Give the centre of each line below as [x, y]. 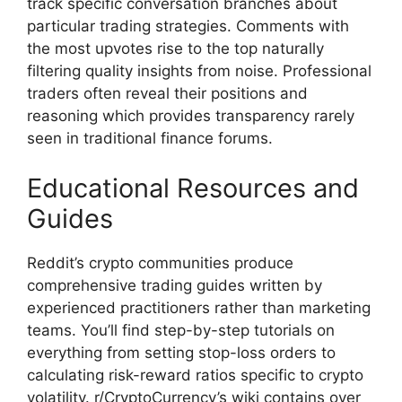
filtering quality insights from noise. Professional [199, 71]
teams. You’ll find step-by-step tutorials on [181, 330]
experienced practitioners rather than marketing [199, 307]
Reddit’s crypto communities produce [160, 262]
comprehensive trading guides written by [175, 285]
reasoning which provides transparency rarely [191, 116]
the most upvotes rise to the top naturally [175, 49]
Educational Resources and [193, 188]
